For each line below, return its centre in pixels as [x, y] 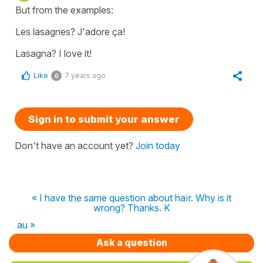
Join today [158, 145]
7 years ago [85, 75]
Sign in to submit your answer [104, 119]
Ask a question [131, 242]
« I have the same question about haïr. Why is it [131, 198]
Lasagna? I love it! [53, 53]
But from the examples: [64, 10]
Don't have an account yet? [75, 145]
